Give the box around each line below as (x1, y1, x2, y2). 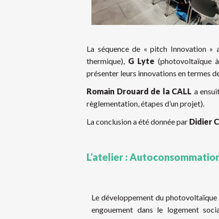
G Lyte (128, 56, 154, 66)
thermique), (87, 56, 128, 66)
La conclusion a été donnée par (87, 117, 189, 126)
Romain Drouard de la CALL (87, 87, 192, 96)
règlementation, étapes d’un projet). (87, 99, 204, 108)
